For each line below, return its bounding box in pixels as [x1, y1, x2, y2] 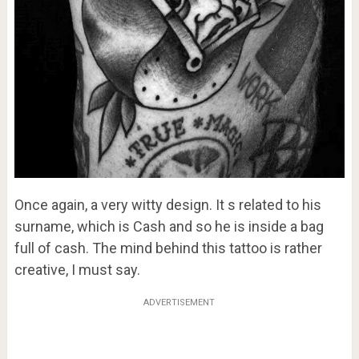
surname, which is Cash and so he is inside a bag [14, 217, 324, 235]
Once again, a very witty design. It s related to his [14, 196, 321, 213]
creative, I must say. [14, 260, 140, 278]
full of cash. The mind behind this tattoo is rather [14, 239, 322, 256]
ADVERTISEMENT [143, 296, 216, 308]
